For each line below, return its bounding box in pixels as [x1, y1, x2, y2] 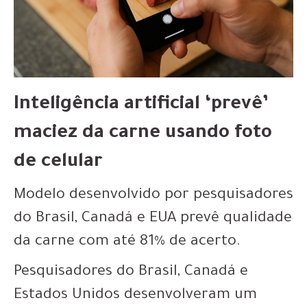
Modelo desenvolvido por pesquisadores [14, 188, 293, 204]
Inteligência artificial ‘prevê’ [14, 95, 269, 116]
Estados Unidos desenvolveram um [14, 288, 257, 304]
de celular [14, 153, 103, 173]
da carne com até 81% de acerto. [14, 234, 241, 251]
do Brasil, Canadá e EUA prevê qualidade [14, 211, 292, 228]
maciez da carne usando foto [14, 124, 272, 145]
